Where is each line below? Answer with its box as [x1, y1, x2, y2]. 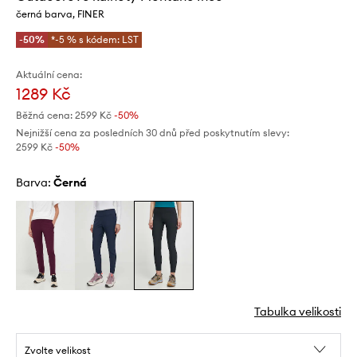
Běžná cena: [16, 108, 73, 121]
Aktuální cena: [16, 68, 82, 80]
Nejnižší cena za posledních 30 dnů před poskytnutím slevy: [16, 126, 289, 139]
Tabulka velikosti [254, 304, 341, 319]
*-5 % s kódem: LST [51, 33, 139, 45]
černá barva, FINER [16, 7, 104, 20]
